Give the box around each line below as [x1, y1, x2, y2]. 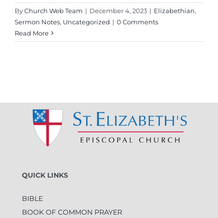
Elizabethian [154, 6, 195, 15]
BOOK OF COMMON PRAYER [21, 207, 122, 217]
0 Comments [117, 18, 158, 26]
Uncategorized [63, 18, 110, 26]
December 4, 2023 [90, 6, 147, 15]
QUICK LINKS [21, 170, 68, 180]
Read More [15, 29, 49, 37]
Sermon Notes [15, 18, 60, 26]
